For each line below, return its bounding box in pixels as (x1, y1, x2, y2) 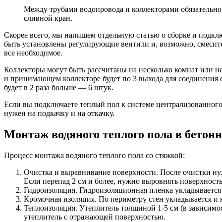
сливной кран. (24, 14, 72, 23)
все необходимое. (4, 49, 62, 57)
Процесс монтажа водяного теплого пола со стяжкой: (4, 151, 185, 160)
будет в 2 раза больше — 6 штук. (4, 83, 113, 92)
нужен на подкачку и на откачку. (4, 109, 114, 118)
